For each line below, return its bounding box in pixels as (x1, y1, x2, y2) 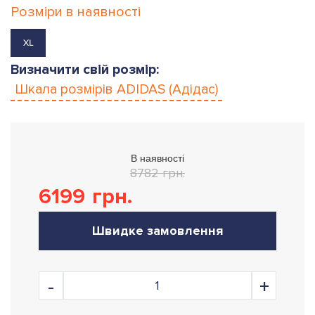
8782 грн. (130, 165, 185, 181)
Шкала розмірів (15, 81, 117, 98)
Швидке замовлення (92, 223, 223, 238)
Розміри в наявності (11, 4, 141, 20)
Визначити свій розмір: (11, 61, 159, 78)
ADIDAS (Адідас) (117, 81, 218, 98)
